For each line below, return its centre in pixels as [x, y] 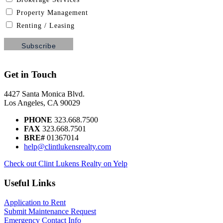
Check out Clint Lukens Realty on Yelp [66, 164]
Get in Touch [30, 75]
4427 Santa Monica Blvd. [44, 94]
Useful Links [30, 183]
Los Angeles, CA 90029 [42, 103]
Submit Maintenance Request [50, 211]
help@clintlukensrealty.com [67, 147]
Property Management [51, 13]
